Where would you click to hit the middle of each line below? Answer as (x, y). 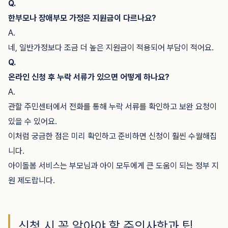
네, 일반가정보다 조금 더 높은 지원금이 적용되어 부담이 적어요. (111, 48)
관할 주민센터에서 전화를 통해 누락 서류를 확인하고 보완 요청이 (112, 107)
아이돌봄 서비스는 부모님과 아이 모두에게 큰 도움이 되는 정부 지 (113, 166)
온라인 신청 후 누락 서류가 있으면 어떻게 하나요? (89, 77)
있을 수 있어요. (33, 121)
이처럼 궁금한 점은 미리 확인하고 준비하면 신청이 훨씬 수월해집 (112, 136)
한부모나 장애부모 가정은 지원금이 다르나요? (82, 18)
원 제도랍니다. (32, 180)
